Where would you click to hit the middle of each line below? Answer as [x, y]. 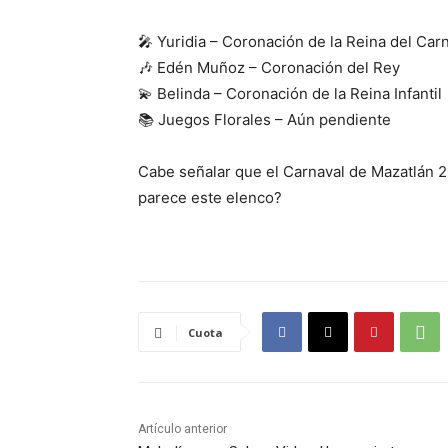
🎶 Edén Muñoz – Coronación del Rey [269, 68]
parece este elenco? [210, 198]
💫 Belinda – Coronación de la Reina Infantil [290, 94]
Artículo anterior [182, 429]
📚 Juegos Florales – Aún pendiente [264, 120]
